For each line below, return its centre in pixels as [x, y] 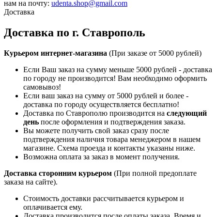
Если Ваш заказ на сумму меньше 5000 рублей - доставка [118, 69]
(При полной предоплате [154, 173]
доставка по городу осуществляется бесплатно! [101, 104]
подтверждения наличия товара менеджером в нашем [112, 139]
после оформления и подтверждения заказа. [112, 122]
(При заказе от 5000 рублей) [154, 53]
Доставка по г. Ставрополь [75, 32]
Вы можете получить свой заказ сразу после [96, 130]
